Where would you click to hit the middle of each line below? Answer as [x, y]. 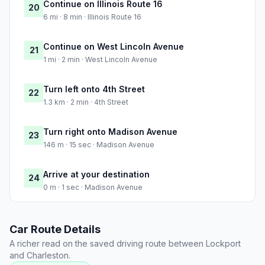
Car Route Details [55, 230]
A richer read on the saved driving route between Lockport [125, 244]
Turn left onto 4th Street [94, 89]
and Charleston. [40, 256]
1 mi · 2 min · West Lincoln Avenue [100, 60]
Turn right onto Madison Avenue [110, 132]
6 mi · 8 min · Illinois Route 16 [92, 17]
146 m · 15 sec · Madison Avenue [99, 145]
